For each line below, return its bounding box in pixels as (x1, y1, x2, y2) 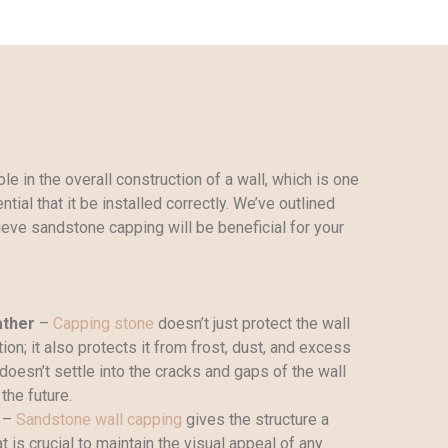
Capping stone (48, 313, 154, 333)
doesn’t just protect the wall (153, 313, 350, 333)
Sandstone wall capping (15, 409, 182, 429)
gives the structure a (181, 409, 329, 429)
